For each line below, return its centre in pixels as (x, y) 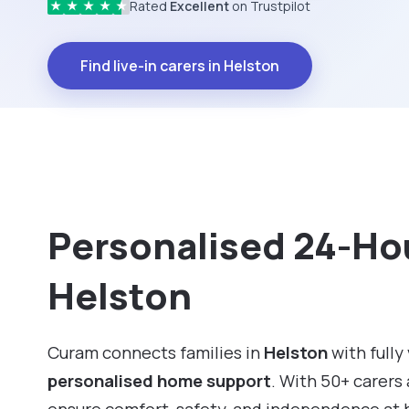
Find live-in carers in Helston (180, 65)
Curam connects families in (156, 352)
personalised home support (159, 380)
